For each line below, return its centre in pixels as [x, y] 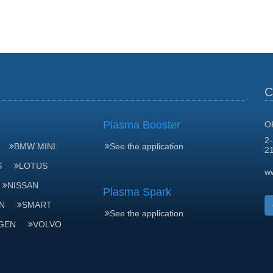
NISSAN [23, 185]
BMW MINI [35, 146]
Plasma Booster [142, 125]
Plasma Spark [137, 192]
